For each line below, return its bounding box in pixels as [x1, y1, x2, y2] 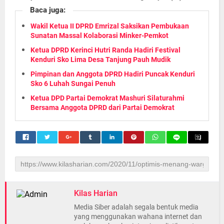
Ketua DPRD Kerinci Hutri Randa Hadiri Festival [30, 46, 180, 54]
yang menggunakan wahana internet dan [74, 212, 202, 220]
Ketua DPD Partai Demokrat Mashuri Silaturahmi [30, 94, 184, 102]
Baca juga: [30, 5, 65, 14]
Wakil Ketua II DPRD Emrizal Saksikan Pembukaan [30, 22, 189, 30]
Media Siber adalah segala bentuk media [74, 203, 198, 211]
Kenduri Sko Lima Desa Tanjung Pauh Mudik [30, 55, 170, 63]
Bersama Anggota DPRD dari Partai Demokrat [30, 103, 174, 111]
